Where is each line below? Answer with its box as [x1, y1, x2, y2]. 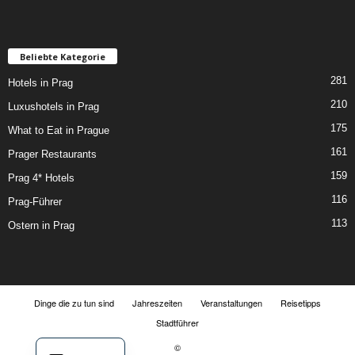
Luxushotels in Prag [8, 100, 99, 113]
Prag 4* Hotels [8, 171, 74, 184]
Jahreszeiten [132, 296, 182, 309]
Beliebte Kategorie [20, 50, 105, 63]
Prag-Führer [8, 195, 62, 208]
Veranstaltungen [200, 296, 262, 309]
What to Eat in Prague [8, 124, 109, 136]
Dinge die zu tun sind [34, 296, 114, 309]
